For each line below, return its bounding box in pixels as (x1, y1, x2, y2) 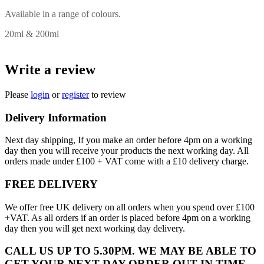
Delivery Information (5, 111, 107, 124)
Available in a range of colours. (5, 9, 121, 19)
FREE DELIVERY (5, 177, 98, 190)
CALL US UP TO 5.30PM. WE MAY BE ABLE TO (5, 245, 256, 258)
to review (89, 89, 126, 100)
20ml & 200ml (5, 29, 59, 39)
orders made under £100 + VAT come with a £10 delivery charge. (5, 156, 249, 167)
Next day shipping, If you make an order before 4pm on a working (5, 135, 252, 146)
